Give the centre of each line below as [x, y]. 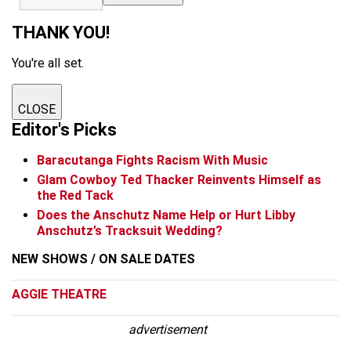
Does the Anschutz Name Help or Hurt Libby [166, 215]
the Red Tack [75, 195]
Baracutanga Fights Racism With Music [152, 161]
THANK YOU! [61, 33]
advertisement [168, 329]
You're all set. [48, 63]
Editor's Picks [64, 130]
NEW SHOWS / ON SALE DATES [103, 259]
